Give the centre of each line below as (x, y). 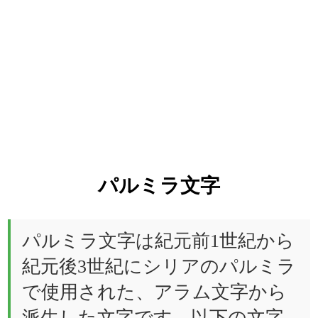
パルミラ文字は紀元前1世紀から (159, 240)
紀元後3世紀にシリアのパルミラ (159, 265)
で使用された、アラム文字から (155, 291)
